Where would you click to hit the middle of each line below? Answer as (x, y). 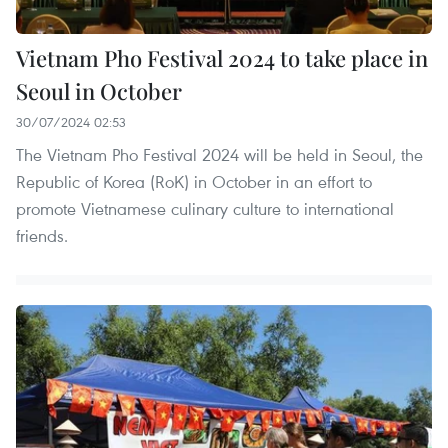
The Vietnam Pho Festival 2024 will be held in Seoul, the (219, 154)
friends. (42, 235)
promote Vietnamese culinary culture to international (205, 208)
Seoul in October (99, 90)
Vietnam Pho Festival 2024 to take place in (222, 57)
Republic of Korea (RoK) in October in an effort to (194, 181)
